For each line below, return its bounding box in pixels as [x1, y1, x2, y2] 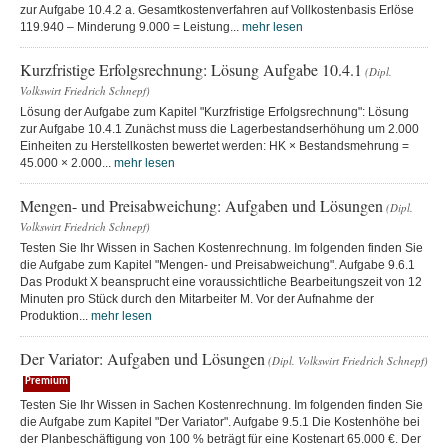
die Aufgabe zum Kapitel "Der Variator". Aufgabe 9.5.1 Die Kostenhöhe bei [20, 414, 420, 429]
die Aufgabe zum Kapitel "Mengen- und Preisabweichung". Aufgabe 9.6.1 [20, 257, 415, 272]
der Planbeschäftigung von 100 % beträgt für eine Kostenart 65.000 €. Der [20, 431, 421, 446]
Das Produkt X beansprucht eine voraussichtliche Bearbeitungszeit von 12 [20, 274, 422, 289]
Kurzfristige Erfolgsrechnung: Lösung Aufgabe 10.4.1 [20, 58, 362, 80]
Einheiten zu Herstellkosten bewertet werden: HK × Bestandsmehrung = [20, 138, 409, 153]
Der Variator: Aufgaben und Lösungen [20, 347, 265, 369]
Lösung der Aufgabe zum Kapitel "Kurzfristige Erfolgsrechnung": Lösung [20, 104, 409, 119]
